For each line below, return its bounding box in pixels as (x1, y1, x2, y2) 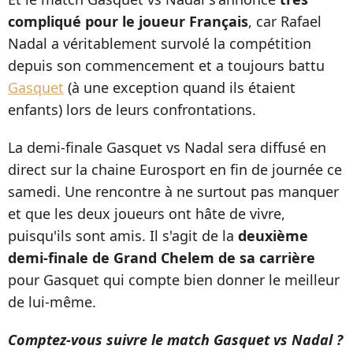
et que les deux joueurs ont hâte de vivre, (8, 204, 285, 223)
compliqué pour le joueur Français (8, 12, 248, 31)
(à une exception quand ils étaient (64, 78, 295, 97)
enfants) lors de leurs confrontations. (8, 100, 256, 119)
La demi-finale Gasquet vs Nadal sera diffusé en (8, 138, 326, 157)
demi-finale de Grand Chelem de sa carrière (8, 248, 315, 267)
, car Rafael (248, 12, 321, 31)
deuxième (238, 226, 308, 245)
